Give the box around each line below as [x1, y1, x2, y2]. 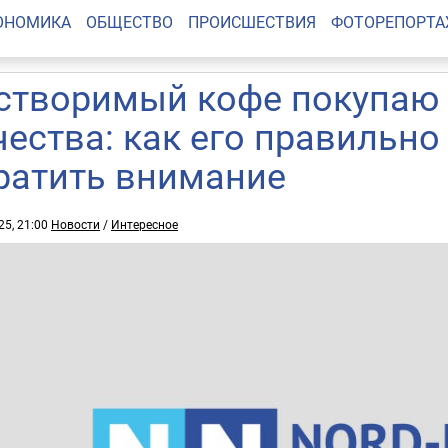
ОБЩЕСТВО [85, 11, 173, 33]
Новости [51, 216, 100, 232]
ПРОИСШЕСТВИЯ [187, 11, 316, 33]
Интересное [111, 216, 178, 232]
